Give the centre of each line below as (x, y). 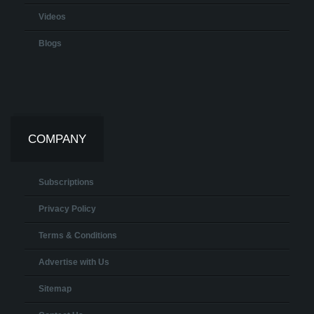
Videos (52, 16)
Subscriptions (66, 182)
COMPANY (57, 139)
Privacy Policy (67, 209)
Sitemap (55, 288)
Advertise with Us (74, 262)
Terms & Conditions (78, 235)
